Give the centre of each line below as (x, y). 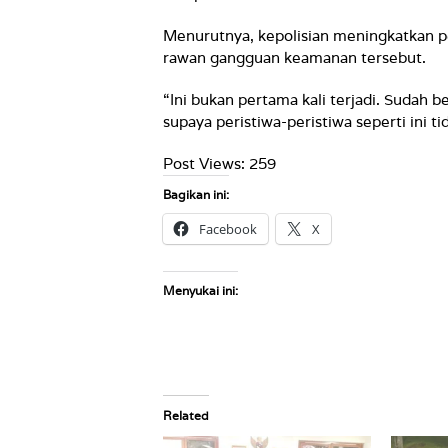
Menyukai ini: (200, 291)
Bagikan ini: (196, 195)
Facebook (228, 229)
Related (186, 416)
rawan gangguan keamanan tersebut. (294, 58)
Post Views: (204, 164)
